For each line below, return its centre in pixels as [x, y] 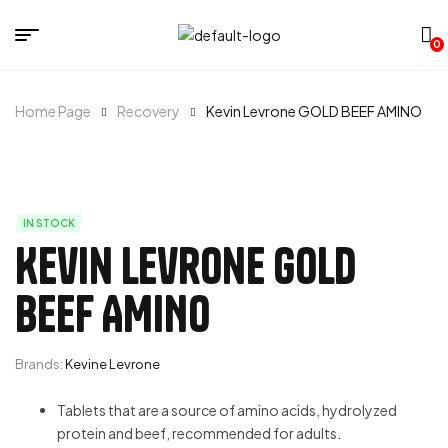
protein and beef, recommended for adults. [199, 433]
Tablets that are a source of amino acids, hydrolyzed [227, 410]
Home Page [53, 111]
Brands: [40, 364]
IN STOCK [49, 223]
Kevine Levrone [112, 364]
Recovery [148, 111]
